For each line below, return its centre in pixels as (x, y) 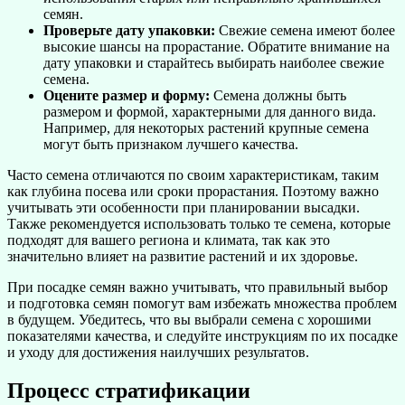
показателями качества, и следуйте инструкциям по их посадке (202, 335)
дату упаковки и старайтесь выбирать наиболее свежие (214, 62)
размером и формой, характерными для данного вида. (210, 111)
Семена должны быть (278, 95)
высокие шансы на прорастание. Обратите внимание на (217, 46)
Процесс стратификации (129, 390)
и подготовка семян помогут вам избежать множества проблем (202, 303)
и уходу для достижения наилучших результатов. (158, 352)
